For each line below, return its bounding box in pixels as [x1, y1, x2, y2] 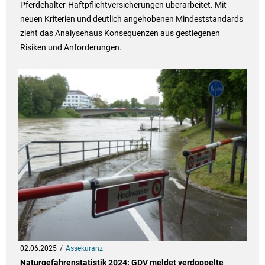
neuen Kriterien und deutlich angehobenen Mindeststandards [20, 14, 243, 24]
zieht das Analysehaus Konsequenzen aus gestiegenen [20, 28, 220, 38]
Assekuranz [65, 244, 103, 253]
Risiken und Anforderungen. [20, 43, 122, 53]
